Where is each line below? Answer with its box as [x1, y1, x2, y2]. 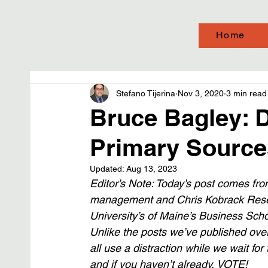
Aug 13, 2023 [126, 164, 177, 173]
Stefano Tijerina [116, 88, 175, 98]
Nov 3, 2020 [178, 88, 224, 98]
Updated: [90, 164, 126, 173]
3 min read [226, 88, 267, 98]
